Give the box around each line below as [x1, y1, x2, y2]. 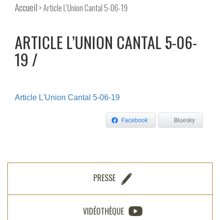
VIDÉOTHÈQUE [82, 205, 124, 217]
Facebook [121, 117, 148, 124]
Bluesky [174, 117, 195, 124]
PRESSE [93, 172, 115, 184]
